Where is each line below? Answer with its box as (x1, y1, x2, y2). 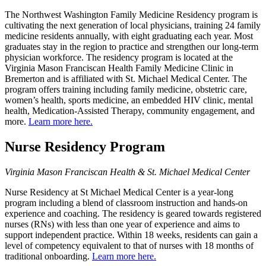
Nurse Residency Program (5, 138, 169, 154)
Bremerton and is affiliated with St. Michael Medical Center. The (5, 74, 247, 84)
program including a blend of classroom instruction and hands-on (5, 197, 248, 208)
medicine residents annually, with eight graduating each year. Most (5, 31, 253, 41)
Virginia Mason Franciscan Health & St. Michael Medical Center (5, 166, 252, 177)
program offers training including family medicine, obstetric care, (5, 84, 247, 94)
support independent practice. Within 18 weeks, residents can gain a (5, 229, 258, 240)
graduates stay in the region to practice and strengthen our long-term (5, 42, 258, 52)
